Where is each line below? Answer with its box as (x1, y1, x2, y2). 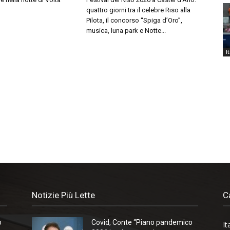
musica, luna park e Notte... (86, 27, 166, 34)
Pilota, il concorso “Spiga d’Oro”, (86, 16, 182, 24)
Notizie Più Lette (32, 190, 95, 200)
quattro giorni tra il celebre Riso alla (86, 6, 190, 14)
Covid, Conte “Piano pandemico (91, 218, 193, 226)
